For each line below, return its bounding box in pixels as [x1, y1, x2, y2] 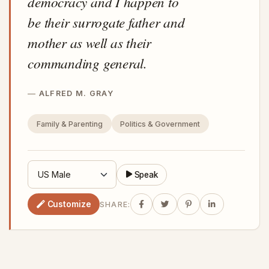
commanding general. [28, 53, 147, 72]
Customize [47, 199, 91, 209]
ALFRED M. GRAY [38, 88, 113, 98]
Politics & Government [120, 119, 201, 128]
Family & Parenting [36, 119, 103, 128]
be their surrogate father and [28, 12, 185, 31]
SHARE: [99, 199, 131, 209]
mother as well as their [28, 32, 151, 52]
